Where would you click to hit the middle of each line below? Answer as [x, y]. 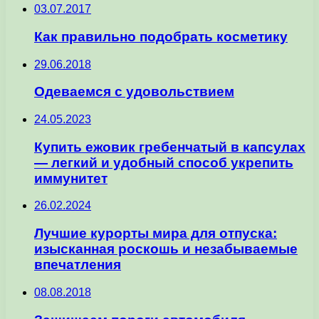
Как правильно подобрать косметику [161, 36]
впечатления [78, 265]
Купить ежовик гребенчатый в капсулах [170, 147]
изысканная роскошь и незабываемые [166, 249]
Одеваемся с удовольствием [134, 92]
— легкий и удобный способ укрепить [164, 162]
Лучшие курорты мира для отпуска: [156, 234]
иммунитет [71, 178]
